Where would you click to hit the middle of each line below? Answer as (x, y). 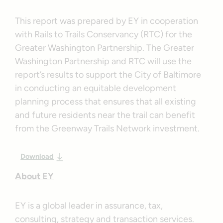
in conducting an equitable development (96, 88)
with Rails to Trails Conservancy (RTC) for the (104, 34)
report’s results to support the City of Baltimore (108, 74)
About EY (35, 176)
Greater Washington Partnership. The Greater (105, 48)
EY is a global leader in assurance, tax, (89, 205)
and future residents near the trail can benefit (105, 115)
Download (37, 156)
